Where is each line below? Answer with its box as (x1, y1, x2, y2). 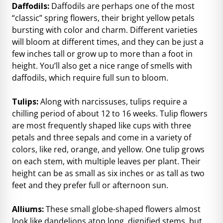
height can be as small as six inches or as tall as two (12, 167, 205, 179)
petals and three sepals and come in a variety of (12, 131, 191, 143)
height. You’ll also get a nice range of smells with (12, 60, 192, 71)
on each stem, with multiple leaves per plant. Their (12, 155, 201, 167)
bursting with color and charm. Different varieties (12, 24, 198, 35)
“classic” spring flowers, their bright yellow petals (12, 12, 195, 23)
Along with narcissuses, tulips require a (40, 96, 187, 107)
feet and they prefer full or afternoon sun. (12, 179, 168, 191)
